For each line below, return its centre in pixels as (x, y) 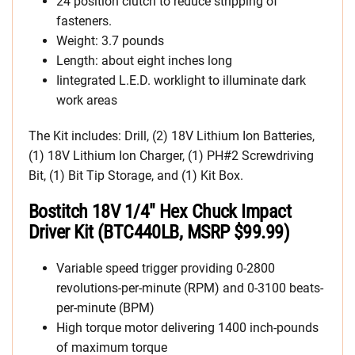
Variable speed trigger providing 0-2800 (166, 268)
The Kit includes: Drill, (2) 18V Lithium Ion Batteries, (172, 136)
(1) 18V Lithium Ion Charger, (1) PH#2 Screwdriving (171, 156)
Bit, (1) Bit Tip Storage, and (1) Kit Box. (136, 176)
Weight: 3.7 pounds (110, 41)
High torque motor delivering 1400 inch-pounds (187, 328)
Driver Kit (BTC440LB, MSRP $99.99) (159, 232)
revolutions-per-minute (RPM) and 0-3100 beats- (190, 288)
